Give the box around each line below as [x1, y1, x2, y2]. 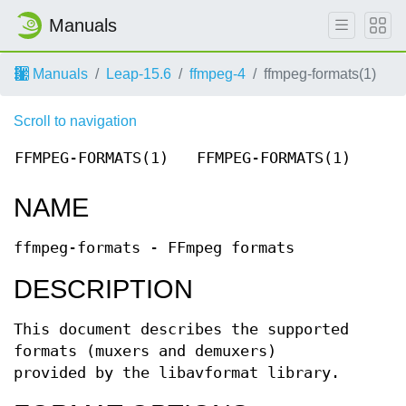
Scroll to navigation [14, 113, 137, 129]
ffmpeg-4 [189, 66, 246, 82]
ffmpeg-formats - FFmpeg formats [14, 239, 295, 256]
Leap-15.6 [106, 66, 171, 82]
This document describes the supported [14, 321, 349, 338]
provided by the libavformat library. [14, 364, 340, 382]
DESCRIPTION [14, 275, 193, 304]
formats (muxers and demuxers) [14, 343, 276, 360]
